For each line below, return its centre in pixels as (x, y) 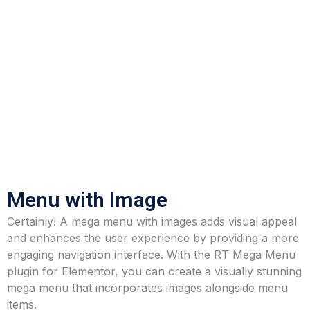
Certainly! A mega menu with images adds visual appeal (152, 221)
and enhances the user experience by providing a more (153, 238)
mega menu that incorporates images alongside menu (147, 288)
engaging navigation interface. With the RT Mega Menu (151, 255)
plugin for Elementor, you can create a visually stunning (154, 271)
